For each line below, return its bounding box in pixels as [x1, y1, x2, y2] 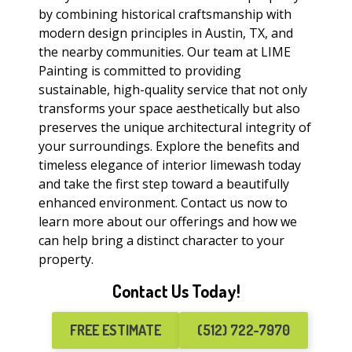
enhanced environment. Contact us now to [38, 194, 288, 212]
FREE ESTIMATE [70, 321, 161, 339]
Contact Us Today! [112, 280, 240, 302]
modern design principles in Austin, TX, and [38, 24, 293, 42]
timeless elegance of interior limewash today [38, 156, 301, 174]
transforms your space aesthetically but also [38, 100, 300, 118]
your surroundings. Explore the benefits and [38, 137, 299, 156]
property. [38, 251, 93, 269]
